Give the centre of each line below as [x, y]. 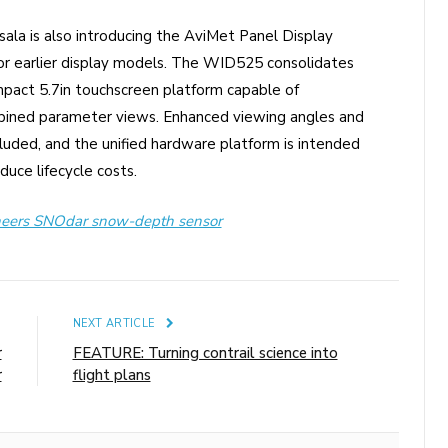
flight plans [111, 375]
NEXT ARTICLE [115, 324]
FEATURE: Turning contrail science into [205, 353]
